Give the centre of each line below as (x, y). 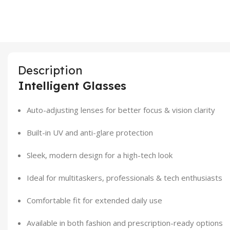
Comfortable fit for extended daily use (94, 200)
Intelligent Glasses (72, 85)
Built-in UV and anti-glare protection (90, 132)
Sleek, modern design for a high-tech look (100, 155)
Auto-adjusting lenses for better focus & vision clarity (121, 110)
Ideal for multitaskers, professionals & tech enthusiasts (124, 177)
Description (50, 70)
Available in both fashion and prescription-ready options (125, 223)
